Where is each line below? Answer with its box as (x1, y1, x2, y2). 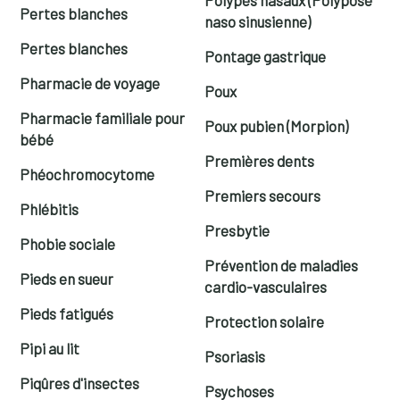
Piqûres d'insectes (20, 373, 140, 392)
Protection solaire (204, 312, 324, 330)
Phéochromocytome (20, 164, 155, 183)
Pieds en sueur (20, 269, 114, 287)
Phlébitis (20, 199, 79, 218)
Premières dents (204, 151, 314, 170)
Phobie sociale (20, 234, 116, 253)
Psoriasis (204, 346, 265, 365)
